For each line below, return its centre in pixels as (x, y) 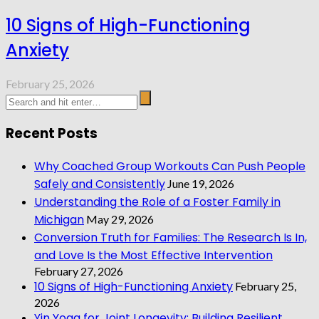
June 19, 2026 (201, 183)
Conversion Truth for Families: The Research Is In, (171, 237)
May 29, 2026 (120, 219)
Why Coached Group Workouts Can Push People (170, 166)
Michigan (59, 219)
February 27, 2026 (79, 271)
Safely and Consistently (100, 184)
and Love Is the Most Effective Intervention (153, 255)
